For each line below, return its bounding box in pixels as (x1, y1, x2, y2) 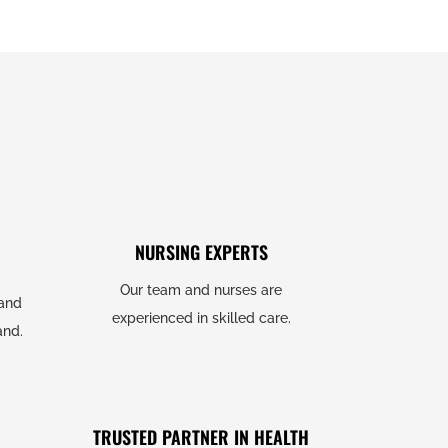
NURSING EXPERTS (134, 239, 268, 266)
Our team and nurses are (120, 282, 283, 299)
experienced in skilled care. (111, 310, 291, 327)
